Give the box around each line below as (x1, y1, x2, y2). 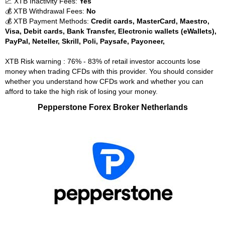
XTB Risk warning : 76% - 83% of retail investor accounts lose (5, 57, 200, 65)
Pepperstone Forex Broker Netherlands (37, 102, 188, 111)
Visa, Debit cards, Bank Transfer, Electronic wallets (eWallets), (5, 27, 216, 35)
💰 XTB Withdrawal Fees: (5, 7, 86, 15)
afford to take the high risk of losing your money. (5, 87, 158, 95)
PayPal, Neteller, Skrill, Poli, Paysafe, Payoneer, (5, 37, 165, 45)
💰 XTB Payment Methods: (5, 17, 91, 25)
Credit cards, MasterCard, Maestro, (91, 17, 209, 25)
